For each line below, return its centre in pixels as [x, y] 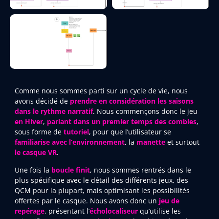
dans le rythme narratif [54, 111]
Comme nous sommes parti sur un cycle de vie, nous [101, 91]
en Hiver [29, 122]
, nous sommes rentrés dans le [141, 170]
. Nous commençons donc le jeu [145, 111]
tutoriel [76, 132]
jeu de [169, 200]
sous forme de [39, 132]
